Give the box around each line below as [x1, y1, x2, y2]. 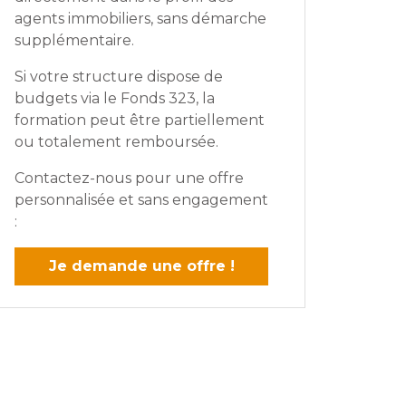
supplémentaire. [14, 32, 134, 50]
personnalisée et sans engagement [14, 191, 268, 209]
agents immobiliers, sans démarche [14, 10, 266, 28]
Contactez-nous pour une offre [14, 169, 244, 188]
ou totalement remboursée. [14, 133, 218, 151]
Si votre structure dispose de [14, 68, 223, 86]
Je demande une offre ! [48, 257, 235, 275]
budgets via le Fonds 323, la [14, 90, 215, 108]
